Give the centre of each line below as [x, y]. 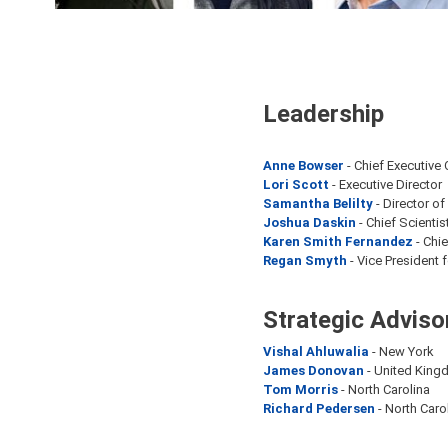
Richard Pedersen [318, 409]
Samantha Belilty [317, 204]
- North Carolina [383, 390]
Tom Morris [300, 390]
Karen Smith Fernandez [337, 242]
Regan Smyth [304, 261]
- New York [401, 352]
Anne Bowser [303, 166]
